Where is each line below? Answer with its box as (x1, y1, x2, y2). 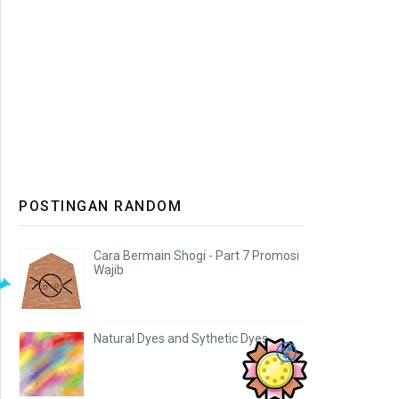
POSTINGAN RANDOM (19, 197, 182, 215)
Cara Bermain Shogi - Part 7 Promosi (94, 248, 299, 263)
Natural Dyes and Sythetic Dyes (94, 330, 268, 346)
